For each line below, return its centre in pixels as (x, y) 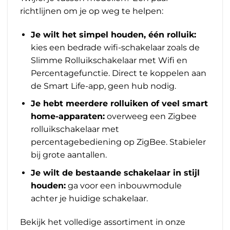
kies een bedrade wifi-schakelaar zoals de (115, 47)
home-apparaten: (68, 117)
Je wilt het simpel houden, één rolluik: (113, 34)
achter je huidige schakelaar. (89, 198)
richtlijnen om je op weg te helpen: (92, 11)
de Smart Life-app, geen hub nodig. (103, 86)
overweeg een (136, 117)
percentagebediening (76, 142)
